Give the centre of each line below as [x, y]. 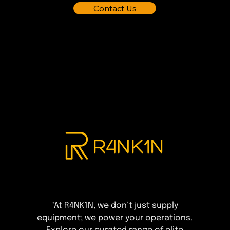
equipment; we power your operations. [114, 218]
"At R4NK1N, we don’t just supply [114, 206]
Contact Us [115, 8]
